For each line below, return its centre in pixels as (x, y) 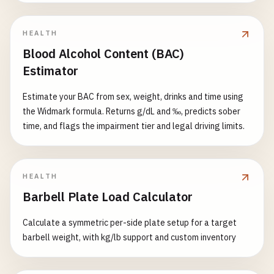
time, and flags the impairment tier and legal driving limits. (134, 126)
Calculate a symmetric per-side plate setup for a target (130, 223)
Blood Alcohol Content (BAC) (103, 54)
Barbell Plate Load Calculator (108, 197)
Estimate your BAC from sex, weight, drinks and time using (133, 97)
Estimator (50, 71)
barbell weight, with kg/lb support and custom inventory (129, 237)
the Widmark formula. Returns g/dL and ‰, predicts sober (131, 111)
